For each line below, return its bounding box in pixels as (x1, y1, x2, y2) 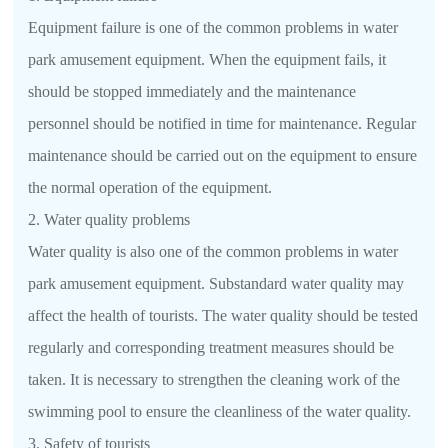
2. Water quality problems (28, 196, 191, 214)
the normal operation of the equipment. (28, 164, 273, 182)
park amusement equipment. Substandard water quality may (28, 260, 405, 278)
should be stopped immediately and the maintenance (28, 68, 357, 86)
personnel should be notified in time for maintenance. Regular (28, 100, 417, 118)
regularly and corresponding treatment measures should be (28, 324, 395, 342)
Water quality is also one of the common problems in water (28, 228, 399, 246)
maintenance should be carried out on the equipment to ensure (28, 132, 418, 150)
